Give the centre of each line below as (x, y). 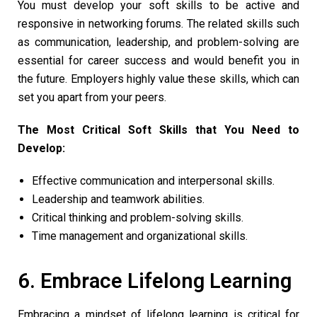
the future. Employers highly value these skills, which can (158, 79)
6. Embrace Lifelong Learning (155, 281)
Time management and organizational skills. (141, 236)
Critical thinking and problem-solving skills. (138, 218)
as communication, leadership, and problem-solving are (158, 42)
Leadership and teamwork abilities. (118, 200)
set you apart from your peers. (92, 98)
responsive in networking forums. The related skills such (158, 24)
